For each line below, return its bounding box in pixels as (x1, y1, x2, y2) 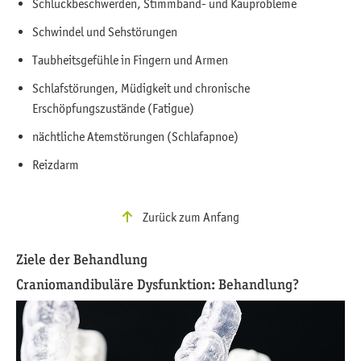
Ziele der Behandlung (16, 251, 147, 268)
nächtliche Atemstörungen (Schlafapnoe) (32, 129, 239, 144)
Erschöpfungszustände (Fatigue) (32, 101, 194, 116)
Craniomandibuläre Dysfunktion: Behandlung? (16, 276, 299, 293)
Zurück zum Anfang (139, 210, 239, 225)
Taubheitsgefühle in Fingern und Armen (32, 52, 228, 68)
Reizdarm (32, 157, 79, 172)
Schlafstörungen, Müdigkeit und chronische (32, 81, 250, 96)
